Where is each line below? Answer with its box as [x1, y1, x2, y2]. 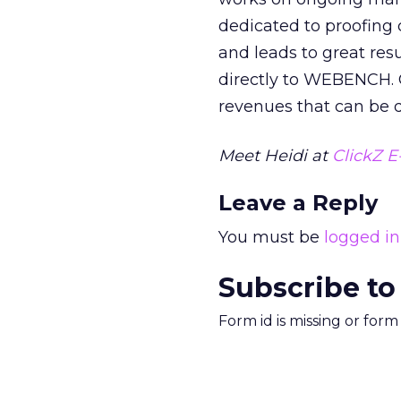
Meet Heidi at [218, 146, 332, 166]
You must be [218, 227, 324, 247]
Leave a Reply [218, 190, 378, 216]
